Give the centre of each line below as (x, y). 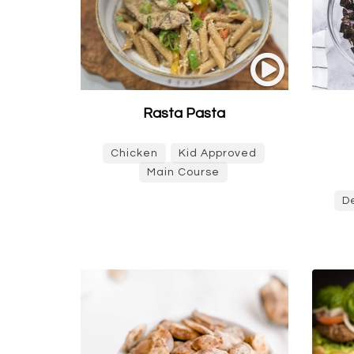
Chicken (134, 153)
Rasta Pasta (185, 113)
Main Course (184, 172)
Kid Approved (217, 153)
